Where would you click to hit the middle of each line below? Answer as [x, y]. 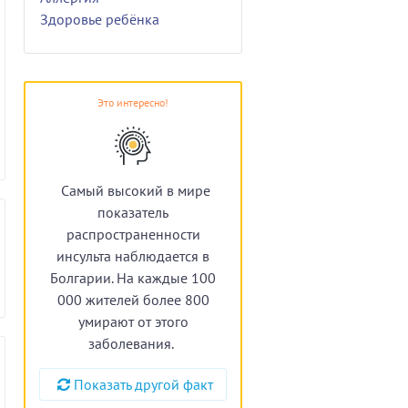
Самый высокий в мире [135, 190]
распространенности [133, 234]
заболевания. [131, 343]
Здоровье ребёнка [100, 19]
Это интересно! [133, 102]
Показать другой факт [143, 384]
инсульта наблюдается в [133, 255]
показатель [133, 212]
